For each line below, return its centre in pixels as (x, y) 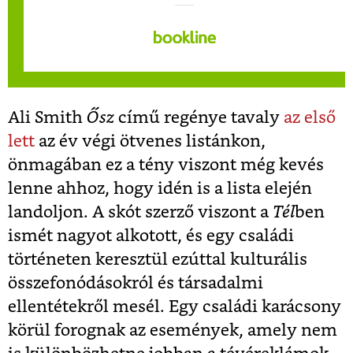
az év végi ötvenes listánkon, (150, 141)
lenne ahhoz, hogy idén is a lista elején (160, 188)
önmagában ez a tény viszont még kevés (166, 165)
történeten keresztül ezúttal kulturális (158, 259)
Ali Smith (47, 117)
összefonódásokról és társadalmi (136, 283)
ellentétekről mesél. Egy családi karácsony (175, 307)
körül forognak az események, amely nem (173, 330)
